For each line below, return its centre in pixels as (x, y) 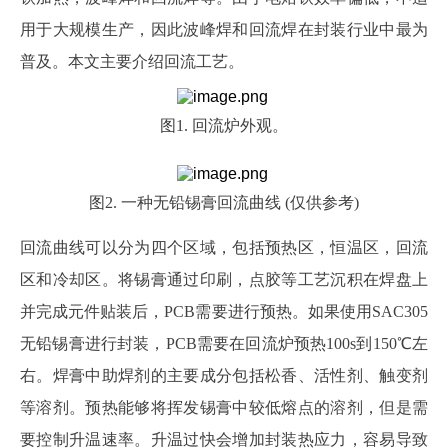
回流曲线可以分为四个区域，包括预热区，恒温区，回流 (224, 247)
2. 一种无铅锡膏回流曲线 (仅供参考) (232, 202)
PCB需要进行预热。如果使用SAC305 (296, 311)
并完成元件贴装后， (92, 311)
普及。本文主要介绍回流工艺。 (132, 61)
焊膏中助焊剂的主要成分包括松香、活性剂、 (216, 375)
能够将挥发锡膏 (175, 407)
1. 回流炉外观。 (232, 125)
